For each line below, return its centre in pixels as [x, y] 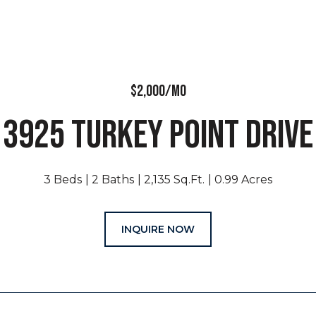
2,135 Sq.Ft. [174, 180]
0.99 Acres [243, 180]
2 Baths [113, 180]
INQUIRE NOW [158, 229]
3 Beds [63, 180]
